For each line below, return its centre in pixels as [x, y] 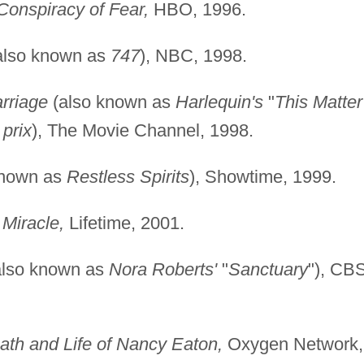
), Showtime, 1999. [262, 176]
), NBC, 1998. [193, 55]
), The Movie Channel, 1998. [142, 130]
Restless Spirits [128, 176]
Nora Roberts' [162, 269]
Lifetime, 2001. [124, 223]
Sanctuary [268, 269]
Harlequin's [219, 102]
